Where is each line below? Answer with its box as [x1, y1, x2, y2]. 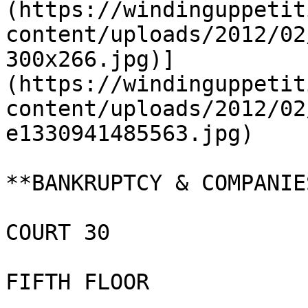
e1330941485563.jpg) [5, 121, 254, 146]
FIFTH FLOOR [5, 269, 149, 294]
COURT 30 [5, 220, 110, 245]
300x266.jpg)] [5, 47, 175, 71]
